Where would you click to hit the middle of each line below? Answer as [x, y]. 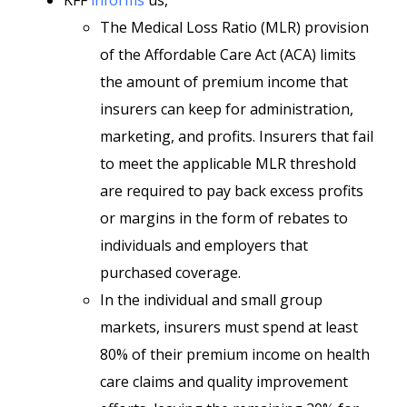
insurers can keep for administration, [227, 109]
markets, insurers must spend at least [229, 327]
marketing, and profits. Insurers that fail [237, 136]
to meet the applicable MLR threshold [228, 164]
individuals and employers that [204, 245]
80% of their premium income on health [235, 354]
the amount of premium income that [224, 82]
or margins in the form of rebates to [224, 218]
